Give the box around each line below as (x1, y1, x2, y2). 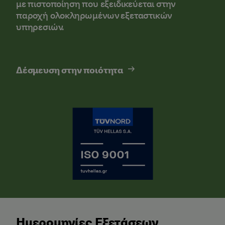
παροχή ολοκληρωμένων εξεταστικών (16, 8, 172, 22)
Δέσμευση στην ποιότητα (16, 63, 124, 76)
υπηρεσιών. (16, 20, 74, 33)
